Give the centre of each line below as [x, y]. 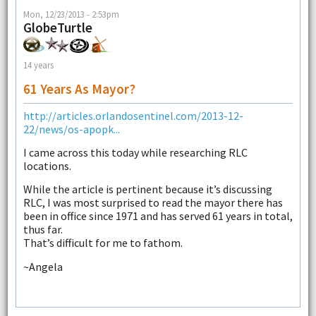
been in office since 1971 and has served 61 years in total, [158, 216]
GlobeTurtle [57, 27]
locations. [47, 165]
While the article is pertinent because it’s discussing [147, 189]
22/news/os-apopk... [71, 129]
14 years [38, 65]
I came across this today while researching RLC [135, 152]
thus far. [43, 230]
